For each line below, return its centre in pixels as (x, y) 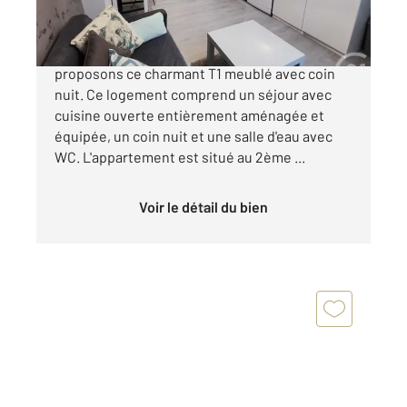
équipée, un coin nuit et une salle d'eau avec (194, 136)
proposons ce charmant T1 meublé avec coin (195, 74)
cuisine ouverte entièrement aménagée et (189, 115)
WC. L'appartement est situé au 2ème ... (180, 157)
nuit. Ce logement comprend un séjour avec (193, 94)
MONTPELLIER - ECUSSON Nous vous (173, 53)
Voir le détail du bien (208, 207)
